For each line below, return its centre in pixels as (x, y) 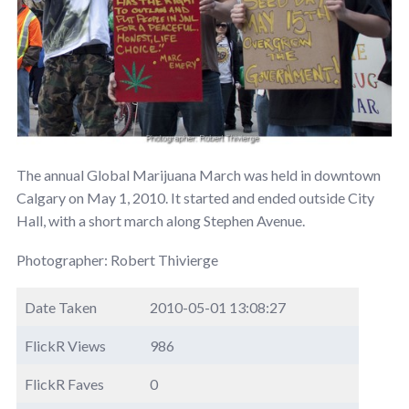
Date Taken (61, 307)
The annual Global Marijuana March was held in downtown (199, 174)
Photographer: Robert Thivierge (117, 259)
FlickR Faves (64, 383)
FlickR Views (65, 345)
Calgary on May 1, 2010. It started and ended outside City (195, 197)
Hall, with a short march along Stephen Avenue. (161, 220)
